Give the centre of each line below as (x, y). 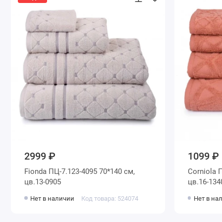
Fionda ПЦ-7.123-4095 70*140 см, (80, 172)
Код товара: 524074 (110, 198)
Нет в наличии (53, 198)
